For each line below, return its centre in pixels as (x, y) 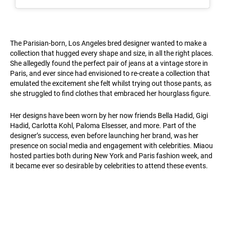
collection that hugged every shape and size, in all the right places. (112, 53)
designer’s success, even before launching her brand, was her (104, 136)
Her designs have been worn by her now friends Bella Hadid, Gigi (109, 116)
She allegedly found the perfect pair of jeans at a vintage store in (109, 63)
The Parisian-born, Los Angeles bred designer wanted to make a (108, 43)
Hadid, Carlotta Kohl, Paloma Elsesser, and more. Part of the (103, 126)
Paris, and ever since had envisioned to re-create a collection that (110, 73)
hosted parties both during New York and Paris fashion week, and (111, 156)
